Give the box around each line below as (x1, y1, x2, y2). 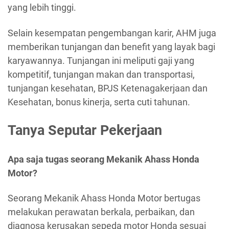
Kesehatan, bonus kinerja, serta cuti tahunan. (8, 96, 190, 107)
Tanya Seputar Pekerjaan (8, 122, 162, 139)
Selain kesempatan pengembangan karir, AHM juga (8, 27, 216, 38)
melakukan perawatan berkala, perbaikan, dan (8, 207, 195, 218)
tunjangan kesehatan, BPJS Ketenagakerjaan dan (8, 82, 208, 94)
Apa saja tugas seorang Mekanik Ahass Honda (8, 153, 199, 165)
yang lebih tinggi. (8, 2, 76, 13)
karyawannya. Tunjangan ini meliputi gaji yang (8, 55, 194, 66)
